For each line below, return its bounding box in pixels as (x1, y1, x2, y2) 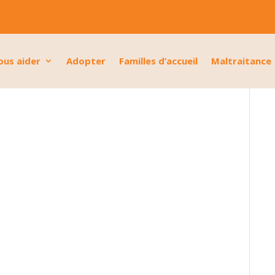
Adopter (66, 55, 106, 68)
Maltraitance (211, 55, 271, 68)
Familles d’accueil (119, 55, 198, 68)
